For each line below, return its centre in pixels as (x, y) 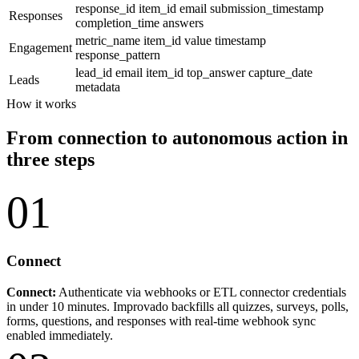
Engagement (40, 47)
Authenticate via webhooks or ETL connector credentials (201, 292)
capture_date (280, 72)
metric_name (109, 40)
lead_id (95, 72)
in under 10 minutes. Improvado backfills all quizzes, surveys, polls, (177, 306)
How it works (41, 103)
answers (183, 22)
